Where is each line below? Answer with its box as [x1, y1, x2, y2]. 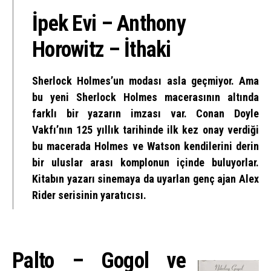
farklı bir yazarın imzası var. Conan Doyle [32, 107, 259, 120]
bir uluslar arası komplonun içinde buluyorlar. [32, 156, 259, 169]
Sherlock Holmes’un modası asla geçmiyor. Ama [32, 74, 259, 88]
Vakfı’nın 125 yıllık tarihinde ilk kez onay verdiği [32, 123, 259, 137]
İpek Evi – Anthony [32, 11, 186, 37]
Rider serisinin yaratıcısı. [32, 189, 146, 202]
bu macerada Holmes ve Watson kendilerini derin [32, 140, 259, 153]
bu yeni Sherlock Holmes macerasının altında [32, 91, 259, 104]
